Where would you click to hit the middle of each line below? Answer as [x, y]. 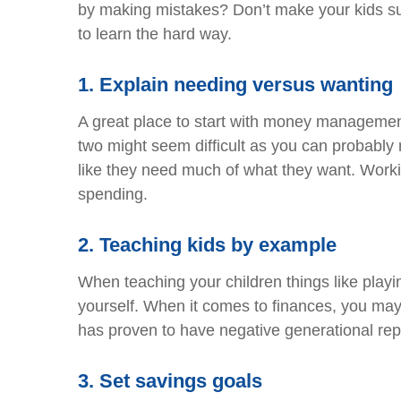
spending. [113, 195]
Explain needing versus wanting [246, 85]
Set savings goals [181, 381]
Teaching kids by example [218, 245]
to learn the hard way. [155, 34]
